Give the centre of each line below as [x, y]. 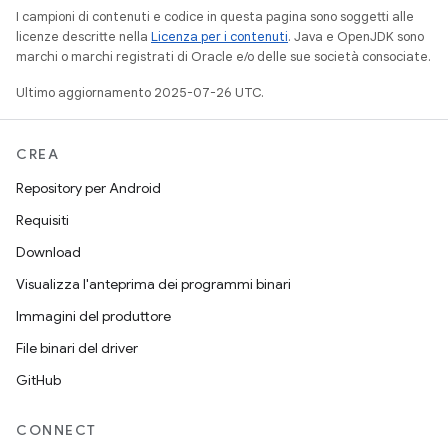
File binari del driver [77, 348]
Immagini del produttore [93, 316]
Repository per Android [88, 188]
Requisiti [42, 220]
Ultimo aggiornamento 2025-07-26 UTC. [140, 92]
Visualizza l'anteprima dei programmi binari [153, 284]
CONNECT [56, 430]
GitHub [38, 380]
